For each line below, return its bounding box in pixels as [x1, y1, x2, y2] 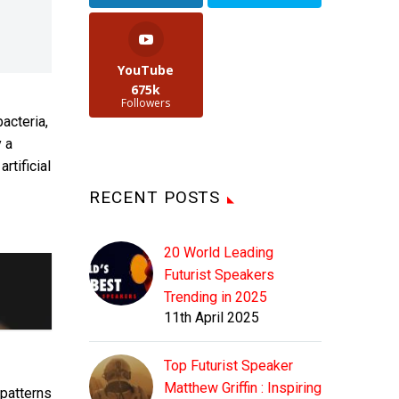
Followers [121, 95, 171, 111]
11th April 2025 [164, 309, 259, 327]
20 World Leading [164, 244, 273, 262]
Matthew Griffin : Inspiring [164, 379, 322, 397]
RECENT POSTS [89, 187, 221, 208]
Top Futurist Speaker [164, 357, 293, 375]
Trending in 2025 [164, 289, 267, 306]
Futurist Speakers [164, 266, 274, 284]
